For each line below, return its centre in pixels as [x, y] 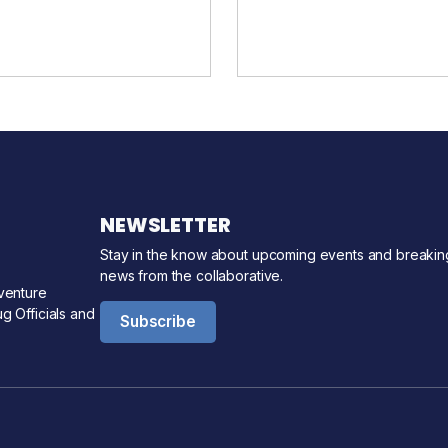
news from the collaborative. [192, 276]
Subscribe [158, 322]
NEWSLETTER [165, 225]
